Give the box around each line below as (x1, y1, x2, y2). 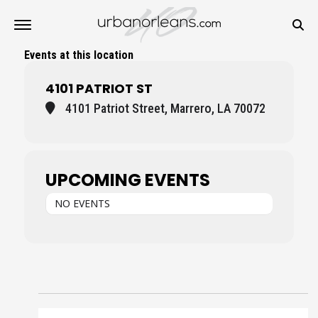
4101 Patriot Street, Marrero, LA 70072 (62, 101, 265, 116)
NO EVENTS (55, 197, 110, 210)
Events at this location (24, 48, 133, 62)
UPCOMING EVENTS (45, 168, 210, 192)
